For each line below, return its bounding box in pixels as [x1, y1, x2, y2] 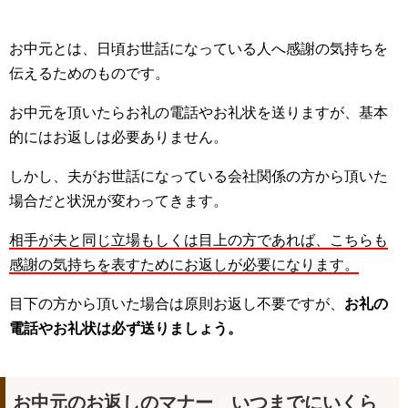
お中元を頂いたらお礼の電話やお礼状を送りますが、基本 [9, 105, 388, 120]
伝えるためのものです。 [9, 66, 169, 81]
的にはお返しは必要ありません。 [9, 129, 228, 145]
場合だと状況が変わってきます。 [9, 193, 228, 209]
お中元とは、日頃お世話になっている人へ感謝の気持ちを [9, 41, 388, 56]
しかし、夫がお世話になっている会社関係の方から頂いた [9, 168, 388, 184]
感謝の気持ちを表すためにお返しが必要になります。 [9, 257, 359, 272]
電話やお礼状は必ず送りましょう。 [9, 321, 242, 336]
